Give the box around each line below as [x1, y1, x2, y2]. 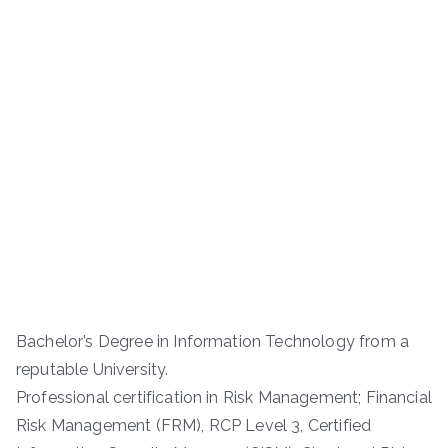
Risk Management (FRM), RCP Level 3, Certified [16, 415, 372, 435]
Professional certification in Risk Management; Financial [16, 387, 432, 407]
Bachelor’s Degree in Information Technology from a [16, 331, 410, 351]
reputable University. [16, 359, 169, 379]
